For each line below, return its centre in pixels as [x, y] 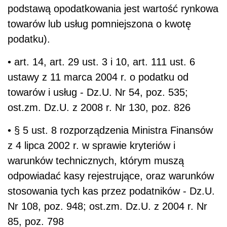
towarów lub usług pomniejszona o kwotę [99, 24]
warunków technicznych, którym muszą [96, 160]
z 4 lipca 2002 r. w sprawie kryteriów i [91, 145]
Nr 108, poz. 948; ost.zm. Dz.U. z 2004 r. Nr [107, 206]
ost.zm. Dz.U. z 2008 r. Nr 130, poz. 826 [99, 107]
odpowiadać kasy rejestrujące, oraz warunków [111, 176]
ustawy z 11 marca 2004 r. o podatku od [98, 77]
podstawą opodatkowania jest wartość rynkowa [113, 8]
